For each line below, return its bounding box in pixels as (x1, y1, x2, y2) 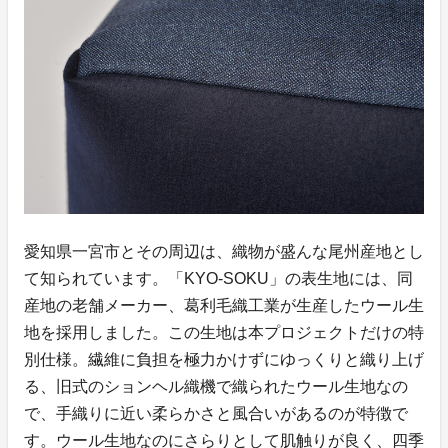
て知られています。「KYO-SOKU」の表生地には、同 (24, 269, 413, 287)
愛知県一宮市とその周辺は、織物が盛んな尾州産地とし (24, 242, 424, 260)
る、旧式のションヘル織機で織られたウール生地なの (24, 377, 408, 395)
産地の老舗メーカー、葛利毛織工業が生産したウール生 (24, 296, 424, 314)
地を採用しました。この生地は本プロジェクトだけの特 (24, 323, 424, 341)
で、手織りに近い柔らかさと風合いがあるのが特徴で (24, 404, 408, 422)
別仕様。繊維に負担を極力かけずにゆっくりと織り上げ (24, 350, 424, 368)
